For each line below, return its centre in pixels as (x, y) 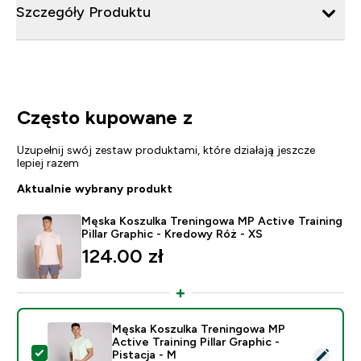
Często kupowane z (104, 117)
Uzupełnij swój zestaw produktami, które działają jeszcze (166, 149)
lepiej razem (48, 162)
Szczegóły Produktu (83, 12)
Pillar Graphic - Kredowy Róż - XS (172, 233)
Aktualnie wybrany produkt (94, 188)
